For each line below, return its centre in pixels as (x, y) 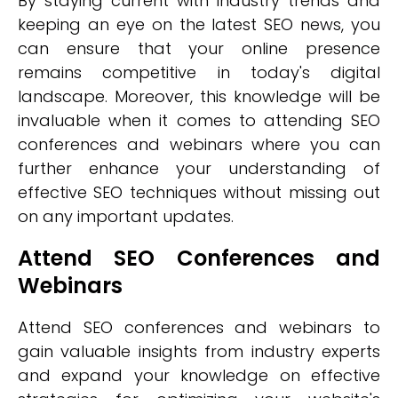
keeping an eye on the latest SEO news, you (199, 24)
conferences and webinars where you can (199, 144)
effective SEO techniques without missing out (199, 192)
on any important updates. (126, 216)
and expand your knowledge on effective (199, 375)
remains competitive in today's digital (199, 72)
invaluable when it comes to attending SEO (199, 120)
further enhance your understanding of (199, 168)
